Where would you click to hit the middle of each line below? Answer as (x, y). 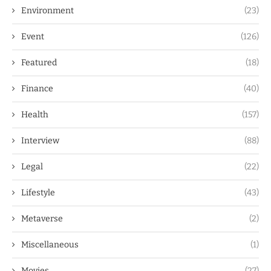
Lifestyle (38, 193)
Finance (37, 89)
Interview (40, 141)
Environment (47, 11)
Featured (39, 63)
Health (35, 115)
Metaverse (42, 219)
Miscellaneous (50, 245)
